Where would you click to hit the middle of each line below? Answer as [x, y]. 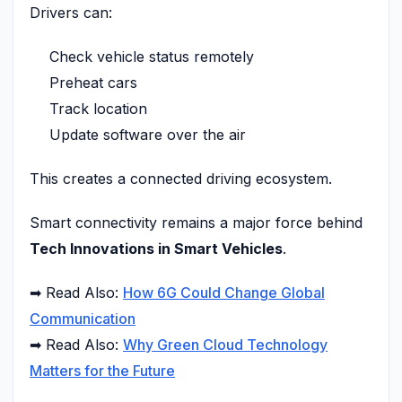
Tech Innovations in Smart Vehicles [156, 248]
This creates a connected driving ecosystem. [181, 178]
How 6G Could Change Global [224, 292]
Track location [98, 108]
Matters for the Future [102, 370]
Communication [83, 318]
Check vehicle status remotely [152, 56]
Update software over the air [148, 134]
